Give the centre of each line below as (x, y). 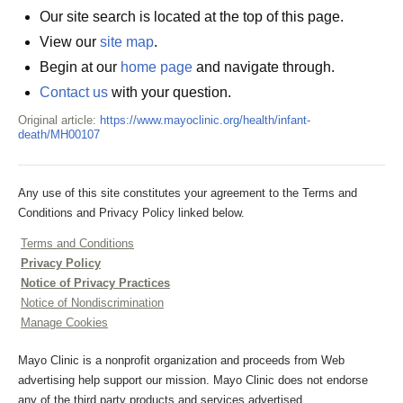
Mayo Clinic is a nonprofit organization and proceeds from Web (181, 360)
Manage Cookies (64, 322)
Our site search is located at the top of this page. (192, 17)
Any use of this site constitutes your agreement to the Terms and (188, 193)
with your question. (170, 92)
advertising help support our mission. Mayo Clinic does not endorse (193, 380)
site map (127, 42)
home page (157, 67)
